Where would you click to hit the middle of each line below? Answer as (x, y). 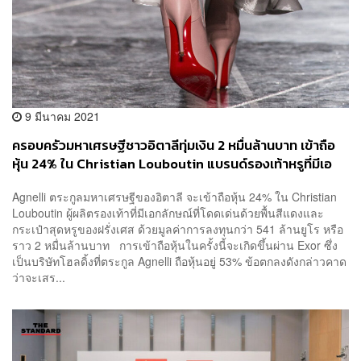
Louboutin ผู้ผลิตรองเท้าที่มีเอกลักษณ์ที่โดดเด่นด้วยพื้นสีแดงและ (168, 213)
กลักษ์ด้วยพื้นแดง (62, 182)
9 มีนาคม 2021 (61, 116)
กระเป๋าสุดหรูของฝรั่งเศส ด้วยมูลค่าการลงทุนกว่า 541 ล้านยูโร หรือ (178, 229)
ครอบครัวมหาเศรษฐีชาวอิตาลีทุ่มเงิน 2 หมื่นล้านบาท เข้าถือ (174, 145)
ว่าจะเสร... (39, 278)
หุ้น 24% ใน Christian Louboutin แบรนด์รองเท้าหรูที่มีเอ (172, 164)
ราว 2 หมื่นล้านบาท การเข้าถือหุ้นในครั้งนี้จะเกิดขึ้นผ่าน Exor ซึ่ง (175, 245)
